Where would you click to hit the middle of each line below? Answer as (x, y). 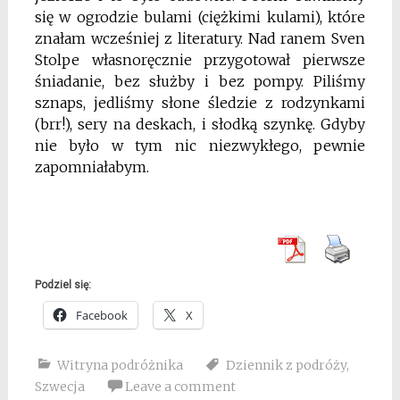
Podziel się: (62, 284)
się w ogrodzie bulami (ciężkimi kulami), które (200, 17)
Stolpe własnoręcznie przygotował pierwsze (200, 59)
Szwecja (59, 386)
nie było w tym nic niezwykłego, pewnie (200, 145)
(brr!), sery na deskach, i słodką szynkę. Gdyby (200, 124)
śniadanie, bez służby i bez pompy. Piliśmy (200, 81)
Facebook (101, 315)
